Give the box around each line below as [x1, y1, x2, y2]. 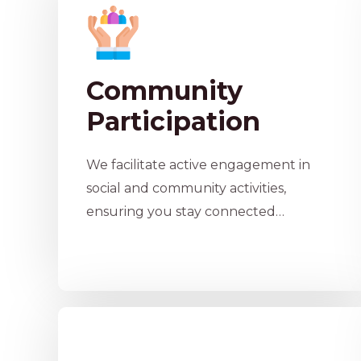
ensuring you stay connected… [86, 204, 284, 220]
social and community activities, [86, 180, 286, 197]
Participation [86, 106, 260, 138]
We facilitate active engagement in [86, 157, 310, 173]
